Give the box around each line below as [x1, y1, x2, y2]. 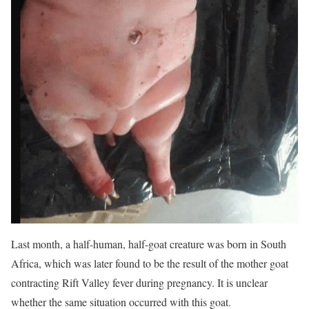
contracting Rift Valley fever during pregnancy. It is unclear [11, 275, 268, 290]
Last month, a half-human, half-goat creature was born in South [11, 236, 286, 251]
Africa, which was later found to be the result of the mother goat [11, 255, 288, 270]
